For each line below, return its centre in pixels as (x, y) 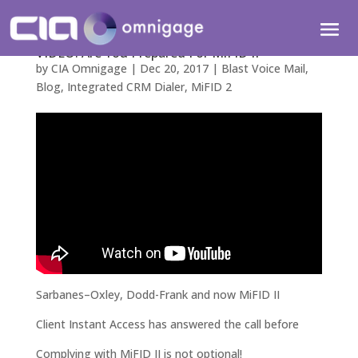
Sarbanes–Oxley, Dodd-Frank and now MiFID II (157, 294)
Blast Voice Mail (263, 68)
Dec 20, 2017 (174, 68)
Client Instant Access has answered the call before (167, 324)
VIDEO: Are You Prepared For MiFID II (147, 53)
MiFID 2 (211, 87)
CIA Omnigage (89, 68)
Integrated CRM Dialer (125, 87)
